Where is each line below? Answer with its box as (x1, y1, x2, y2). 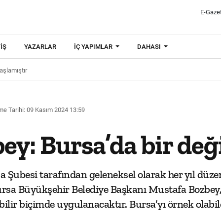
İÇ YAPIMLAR (74, 43, 114, 50)
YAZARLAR (24, 43, 56, 50)
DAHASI (137, 43, 163, 50)
